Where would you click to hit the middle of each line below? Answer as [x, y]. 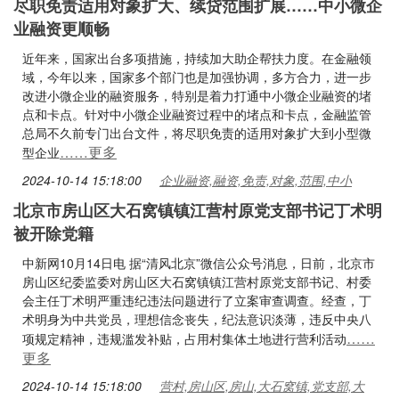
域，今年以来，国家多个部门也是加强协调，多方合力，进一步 [197, 77]
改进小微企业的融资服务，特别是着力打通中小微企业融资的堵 [197, 95]
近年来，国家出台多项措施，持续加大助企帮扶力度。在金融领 [197, 58]
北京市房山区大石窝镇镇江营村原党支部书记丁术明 [198, 210]
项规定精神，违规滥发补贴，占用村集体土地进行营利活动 [184, 338]
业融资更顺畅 [61, 28]
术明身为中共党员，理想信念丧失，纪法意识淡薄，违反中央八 [197, 319]
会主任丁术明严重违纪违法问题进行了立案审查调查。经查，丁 [197, 300]
